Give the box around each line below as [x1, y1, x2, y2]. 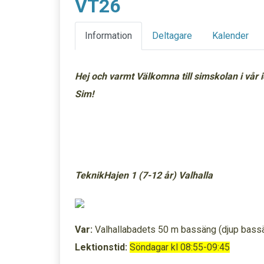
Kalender [212, 30, 249, 41]
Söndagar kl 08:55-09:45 [130, 242, 230, 253]
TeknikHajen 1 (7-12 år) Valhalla [75, 170, 215, 181]
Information [85, 30, 132, 41]
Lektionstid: [75, 242, 127, 253]
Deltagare [152, 30, 192, 41]
